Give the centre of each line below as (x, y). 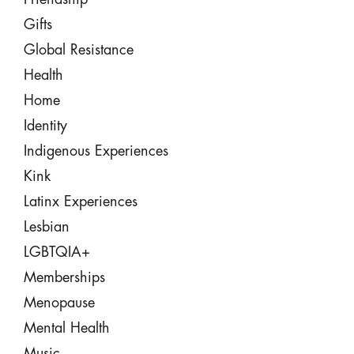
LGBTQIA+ (56, 252)
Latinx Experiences (80, 201)
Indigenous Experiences (96, 151)
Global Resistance (78, 50)
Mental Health (66, 328)
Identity (45, 126)
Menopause (59, 303)
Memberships (64, 277)
